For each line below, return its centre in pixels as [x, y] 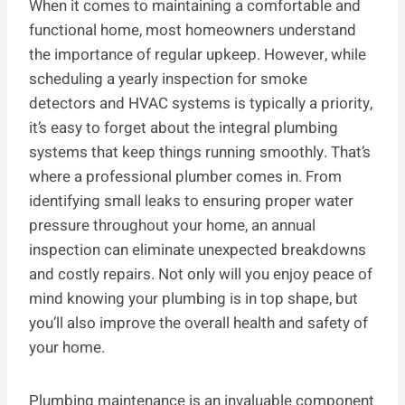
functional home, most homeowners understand [193, 31]
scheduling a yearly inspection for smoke [168, 80]
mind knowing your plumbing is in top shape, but [193, 299]
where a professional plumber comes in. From [185, 177]
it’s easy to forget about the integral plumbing [184, 128]
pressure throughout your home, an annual [172, 226]
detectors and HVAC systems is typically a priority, [201, 104]
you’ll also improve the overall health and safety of [198, 324]
